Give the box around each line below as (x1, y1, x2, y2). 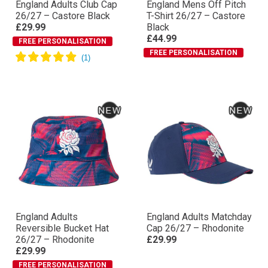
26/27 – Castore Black (16, 10, 110, 22)
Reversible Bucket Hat (16, 223, 109, 234)
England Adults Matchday (147, 211, 252, 223)
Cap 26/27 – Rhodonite (147, 223, 244, 234)
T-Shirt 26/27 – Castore (147, 10, 245, 22)
